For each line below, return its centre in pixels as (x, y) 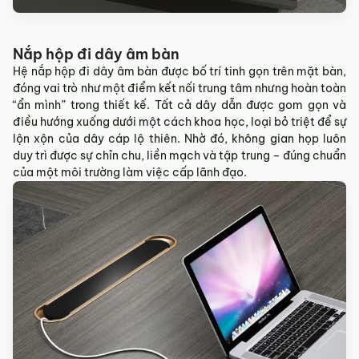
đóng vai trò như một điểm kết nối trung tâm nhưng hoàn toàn (179, 88)
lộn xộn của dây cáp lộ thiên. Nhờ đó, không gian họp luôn (179, 138)
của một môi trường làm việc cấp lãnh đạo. (130, 172)
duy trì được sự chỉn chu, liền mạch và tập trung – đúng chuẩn (179, 155)
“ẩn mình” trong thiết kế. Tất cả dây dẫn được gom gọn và (179, 105)
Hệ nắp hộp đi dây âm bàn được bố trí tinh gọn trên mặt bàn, (179, 71)
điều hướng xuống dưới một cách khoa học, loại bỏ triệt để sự (179, 121)
